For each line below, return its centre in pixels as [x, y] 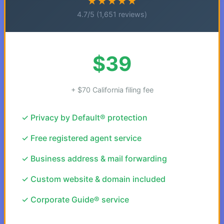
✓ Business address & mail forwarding [94, 158]
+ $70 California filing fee [112, 90]
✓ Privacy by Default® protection [84, 117]
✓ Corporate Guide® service [75, 199]
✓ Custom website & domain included [93, 179]
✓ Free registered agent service [81, 138]
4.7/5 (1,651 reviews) [112, 14]
